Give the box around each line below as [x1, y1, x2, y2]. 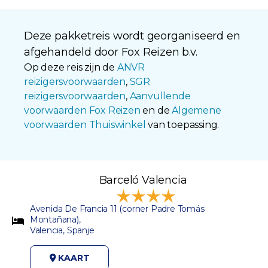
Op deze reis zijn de [24, 61, 117, 73]
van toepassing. [145, 118, 220, 130]
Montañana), [29, 214, 81, 225]
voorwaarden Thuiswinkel [24, 118, 146, 130]
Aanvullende [129, 90, 191, 102]
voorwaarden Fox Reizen [24, 104, 141, 116]
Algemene [172, 104, 221, 116]
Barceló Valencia [99, 173, 187, 187]
